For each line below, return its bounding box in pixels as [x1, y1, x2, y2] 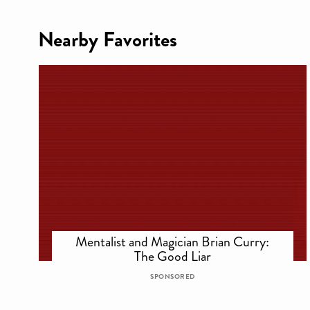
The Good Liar [134, 246, 211, 266]
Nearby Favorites [38, 25, 177, 55]
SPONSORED [150, 272, 195, 282]
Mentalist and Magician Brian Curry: [75, 232, 270, 252]
